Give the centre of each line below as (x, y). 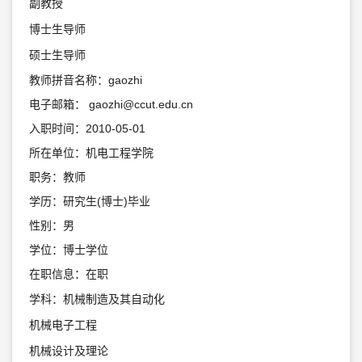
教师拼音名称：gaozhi (85, 80)
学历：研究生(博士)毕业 (89, 201)
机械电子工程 (63, 324)
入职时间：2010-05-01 (87, 128)
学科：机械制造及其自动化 (97, 299)
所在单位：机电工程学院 (91, 152)
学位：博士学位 (68, 249)
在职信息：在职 (68, 274)
